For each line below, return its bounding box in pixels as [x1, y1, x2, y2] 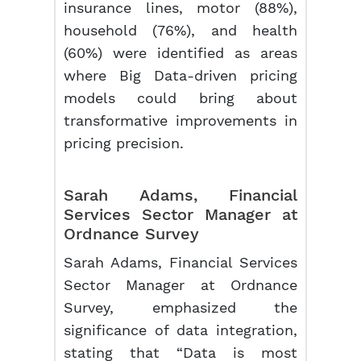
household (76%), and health [64, 22, 297, 39]
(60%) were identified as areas [64, 44, 297, 61]
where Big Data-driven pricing [64, 67, 297, 84]
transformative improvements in [64, 112, 297, 129]
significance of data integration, [64, 322, 297, 338]
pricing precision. [64, 135, 185, 151]
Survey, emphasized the [64, 299, 297, 316]
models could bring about [64, 89, 297, 106]
